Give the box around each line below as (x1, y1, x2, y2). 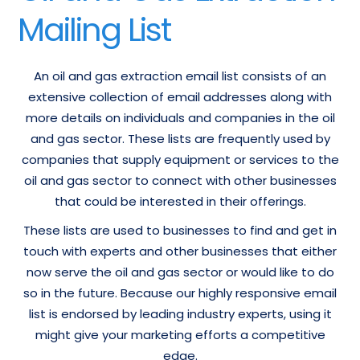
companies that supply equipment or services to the (21, 151, 339, 168)
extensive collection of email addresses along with (28, 88, 332, 105)
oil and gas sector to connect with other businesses (23, 172, 337, 189)
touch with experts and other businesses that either (23, 243, 337, 260)
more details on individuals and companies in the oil (25, 109, 335, 126)
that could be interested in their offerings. (54, 193, 306, 210)
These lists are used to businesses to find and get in (23, 222, 337, 239)
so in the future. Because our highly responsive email (23, 284, 337, 301)
